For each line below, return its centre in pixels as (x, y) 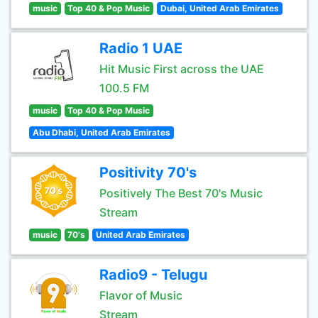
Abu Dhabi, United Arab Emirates (101, 132)
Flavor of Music (141, 295)
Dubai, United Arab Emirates (219, 8)
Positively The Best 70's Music (181, 193)
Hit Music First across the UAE (182, 69)
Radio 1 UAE (141, 48)
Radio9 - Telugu (153, 275)
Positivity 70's (148, 172)
